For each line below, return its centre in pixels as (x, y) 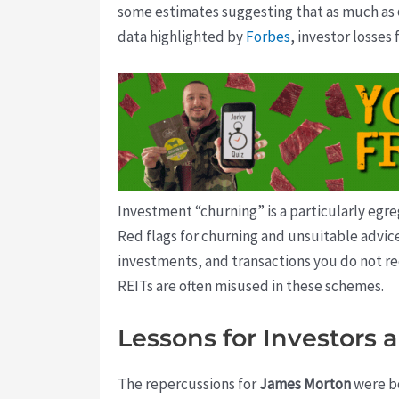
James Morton (305, 384)
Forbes (268, 36)
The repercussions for (188, 384)
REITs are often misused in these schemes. (251, 286)
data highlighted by (182, 36)
